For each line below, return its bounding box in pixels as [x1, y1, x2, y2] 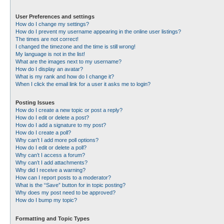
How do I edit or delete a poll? [15, 144, 86, 150]
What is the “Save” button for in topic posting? [15, 182, 125, 188]
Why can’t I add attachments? [15, 159, 87, 165]
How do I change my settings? [15, 21, 89, 27]
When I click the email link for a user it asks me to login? [15, 81, 150, 87]
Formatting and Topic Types [15, 215, 89, 221]
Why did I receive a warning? [15, 167, 85, 173]
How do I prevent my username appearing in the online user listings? [15, 28, 181, 34]
